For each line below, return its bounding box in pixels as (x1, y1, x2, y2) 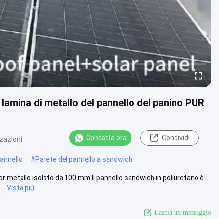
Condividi (161, 134, 190, 142)
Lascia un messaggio (154, 208, 211, 216)
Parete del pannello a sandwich (35, 155, 132, 163)
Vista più (7, 183, 34, 192)
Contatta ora (86, 134, 127, 142)
